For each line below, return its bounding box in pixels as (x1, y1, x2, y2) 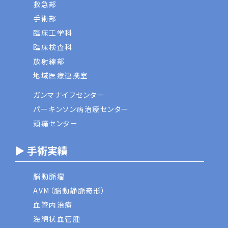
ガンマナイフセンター (33, 89, 105, 100)
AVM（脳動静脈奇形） (33, 185, 106, 195)
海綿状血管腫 (33, 213, 81, 224)
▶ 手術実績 (15, 142, 68, 158)
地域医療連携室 (33, 70, 89, 80)
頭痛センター (33, 118, 78, 128)
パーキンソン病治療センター (33, 103, 129, 114)
